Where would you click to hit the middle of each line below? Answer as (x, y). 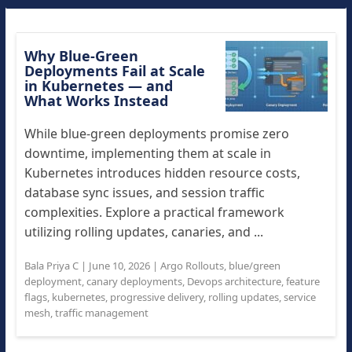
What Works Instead (98, 101)
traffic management (101, 313)
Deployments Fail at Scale (114, 71)
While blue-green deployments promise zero (156, 134)
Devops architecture (234, 281)
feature (302, 281)
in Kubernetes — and (98, 86)
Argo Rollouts (192, 266)
